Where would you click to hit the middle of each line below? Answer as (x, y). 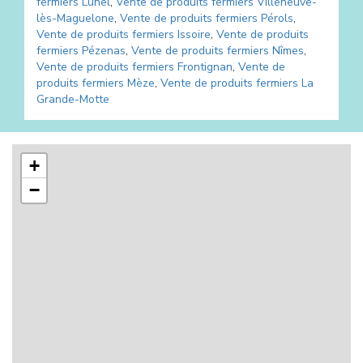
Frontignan (205, 66)
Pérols (277, 18)
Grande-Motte (73, 99)
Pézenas (104, 50)
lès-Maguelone (75, 18)
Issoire (194, 34)
